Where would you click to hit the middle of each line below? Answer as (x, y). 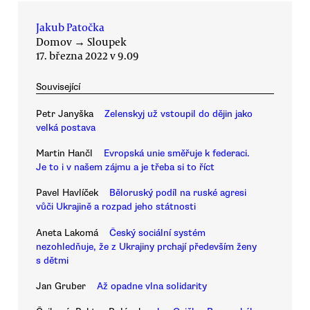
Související (58, 87)
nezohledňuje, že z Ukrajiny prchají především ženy (146, 246)
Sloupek (107, 42)
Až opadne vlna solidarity (152, 286)
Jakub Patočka (70, 27)
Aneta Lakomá (67, 232)
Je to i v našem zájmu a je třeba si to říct (125, 167)
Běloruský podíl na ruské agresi (178, 193)
